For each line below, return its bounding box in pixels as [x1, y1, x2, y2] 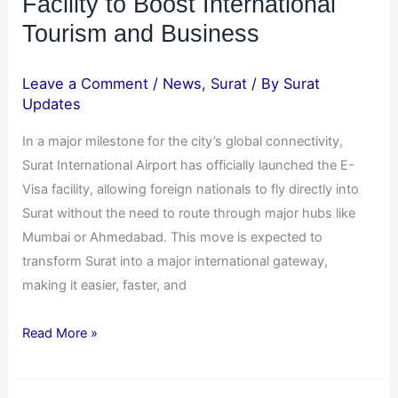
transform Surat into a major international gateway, [22, 252, 329, 269]
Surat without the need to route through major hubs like [22, 204, 356, 221]
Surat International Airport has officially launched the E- [22, 156, 355, 173]
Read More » [22, 325, 99, 342]
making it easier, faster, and [22, 276, 187, 293]
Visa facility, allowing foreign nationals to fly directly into [22, 180, 360, 197]
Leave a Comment [22, 75, 149, 93]
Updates [22, 95, 82, 114]
